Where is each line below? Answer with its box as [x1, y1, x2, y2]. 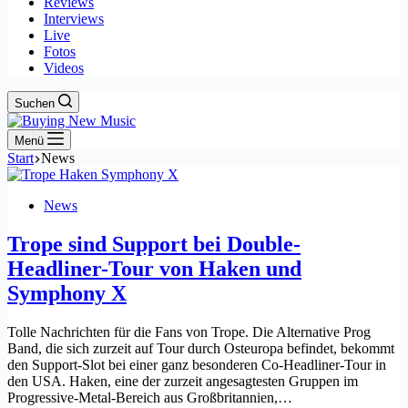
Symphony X [7, 280, 127, 305]
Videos [44, 60, 84, 76]
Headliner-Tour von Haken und [7, 256, 301, 280]
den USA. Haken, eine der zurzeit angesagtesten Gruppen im [7, 372, 358, 389]
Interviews [44, 11, 104, 26]
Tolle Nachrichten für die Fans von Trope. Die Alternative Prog [7, 323, 371, 340]
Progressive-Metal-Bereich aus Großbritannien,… [7, 389, 292, 405]
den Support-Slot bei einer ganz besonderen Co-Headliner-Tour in [7, 356, 386, 372]
